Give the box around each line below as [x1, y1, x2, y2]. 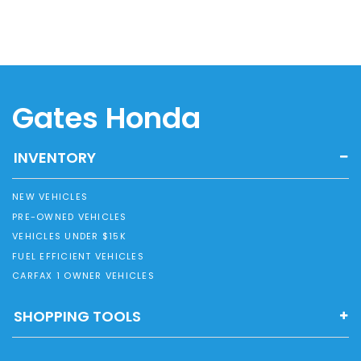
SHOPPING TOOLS [14, 305, 141, 326]
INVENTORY [14, 147, 96, 168]
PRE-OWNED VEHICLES [12, 210, 127, 223]
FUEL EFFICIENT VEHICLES [12, 249, 144, 263]
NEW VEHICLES [12, 190, 88, 204]
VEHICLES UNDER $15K [12, 230, 127, 243]
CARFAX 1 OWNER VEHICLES [12, 269, 155, 283]
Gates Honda [12, 97, 201, 139]
